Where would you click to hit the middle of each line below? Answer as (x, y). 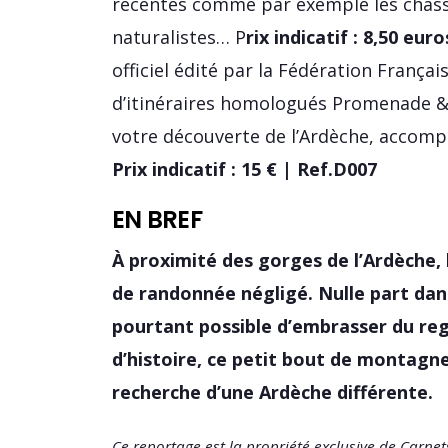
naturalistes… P (179, 36)
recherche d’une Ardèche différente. (272, 391)
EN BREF (157, 219)
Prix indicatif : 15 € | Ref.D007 (244, 168)
